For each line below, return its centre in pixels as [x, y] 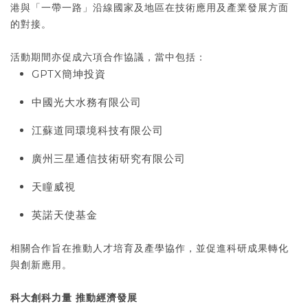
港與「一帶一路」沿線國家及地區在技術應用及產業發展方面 [150, 7]
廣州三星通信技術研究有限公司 [109, 158]
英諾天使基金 [65, 214]
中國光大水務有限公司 [87, 102]
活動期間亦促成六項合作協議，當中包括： [108, 57]
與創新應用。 [41, 264]
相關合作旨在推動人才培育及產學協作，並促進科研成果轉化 [150, 248]
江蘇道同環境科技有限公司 [98, 130]
